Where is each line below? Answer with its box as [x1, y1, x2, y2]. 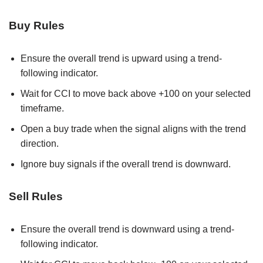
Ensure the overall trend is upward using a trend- [21, 53, 222, 63]
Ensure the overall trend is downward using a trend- [21, 224, 234, 234]
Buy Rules [9, 19, 65, 32]
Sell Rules [9, 190, 63, 203]
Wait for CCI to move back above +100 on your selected [21, 88, 251, 99]
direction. [21, 138, 59, 149]
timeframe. [21, 103, 64, 113]
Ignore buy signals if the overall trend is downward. [21, 159, 231, 169]
